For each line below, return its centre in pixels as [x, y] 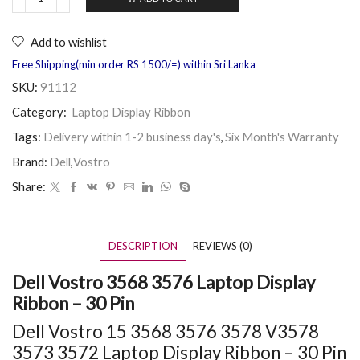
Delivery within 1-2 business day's [132, 136]
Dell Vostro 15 [71, 332]
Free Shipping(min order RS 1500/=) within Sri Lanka [134, 65]
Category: [41, 111]
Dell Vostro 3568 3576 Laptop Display [164, 283]
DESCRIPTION [143, 245]
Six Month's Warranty [282, 136]
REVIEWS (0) [222, 245]
